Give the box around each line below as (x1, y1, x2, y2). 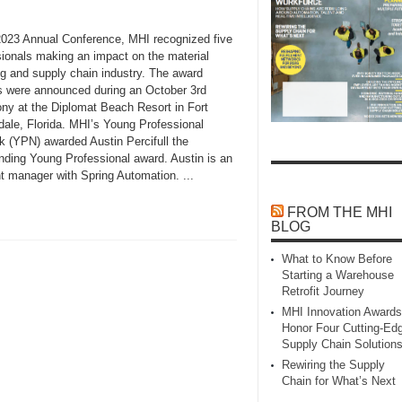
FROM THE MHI (287, 205, 392, 221)
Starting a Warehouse (282, 268, 394, 283)
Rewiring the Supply (282, 358, 385, 372)
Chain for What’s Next (282, 374, 396, 389)
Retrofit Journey (282, 284, 364, 299)
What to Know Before (282, 252, 392, 267)
